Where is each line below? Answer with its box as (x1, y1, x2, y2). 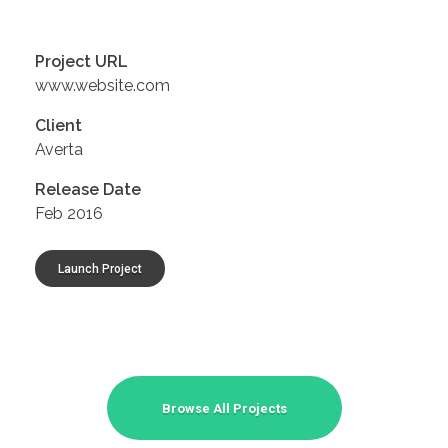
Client (35, 115, 82, 135)
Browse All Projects (161, 400, 287, 416)
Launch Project (58, 261, 142, 276)
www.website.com (35, 75, 170, 95)
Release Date (35, 179, 141, 199)
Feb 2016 (35, 203, 103, 223)
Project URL (35, 51, 128, 71)
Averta (35, 139, 83, 159)
